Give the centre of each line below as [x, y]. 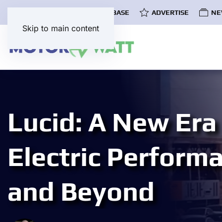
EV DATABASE [107, 12]
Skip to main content [61, 28]
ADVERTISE [170, 12]
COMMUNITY [41, 12]
